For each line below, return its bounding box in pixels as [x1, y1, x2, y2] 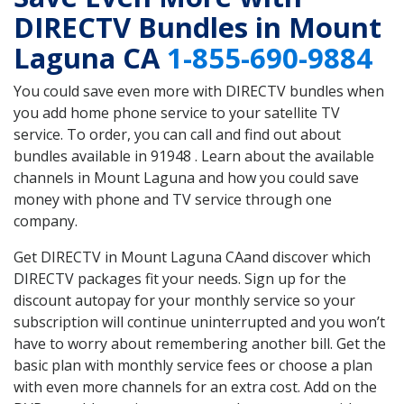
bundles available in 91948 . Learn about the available [14, 146, 374, 167]
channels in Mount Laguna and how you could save [14, 168, 359, 188]
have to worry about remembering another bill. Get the [14, 334, 386, 354]
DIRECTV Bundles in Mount [14, 8, 381, 47]
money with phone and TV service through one [14, 189, 332, 210]
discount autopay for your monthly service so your [14, 290, 355, 311]
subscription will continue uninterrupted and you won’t [14, 312, 385, 333]
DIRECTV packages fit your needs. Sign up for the [14, 269, 346, 289]
